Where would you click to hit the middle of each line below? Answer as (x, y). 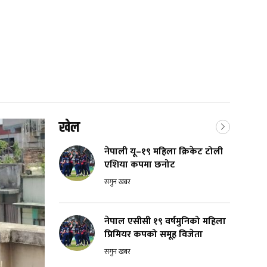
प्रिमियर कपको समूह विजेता (153, 235)
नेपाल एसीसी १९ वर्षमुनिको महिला (165, 222)
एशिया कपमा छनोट (140, 165)
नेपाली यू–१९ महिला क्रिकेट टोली (164, 152)
